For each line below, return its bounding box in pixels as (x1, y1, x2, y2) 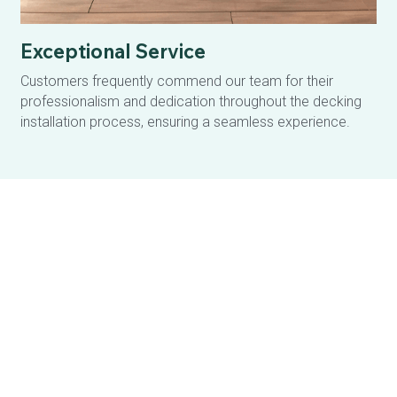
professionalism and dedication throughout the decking (19, 92, 362, 110)
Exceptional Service (19, 38, 206, 64)
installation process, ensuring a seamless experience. (19, 113, 350, 130)
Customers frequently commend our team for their (19, 72, 333, 90)
